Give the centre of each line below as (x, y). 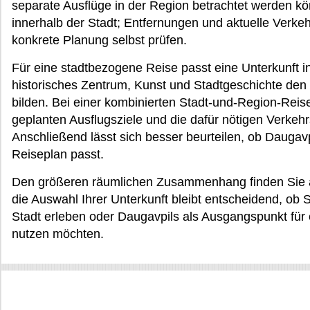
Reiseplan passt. (58, 154)
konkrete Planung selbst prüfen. (99, 40)
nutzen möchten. (58, 234)
